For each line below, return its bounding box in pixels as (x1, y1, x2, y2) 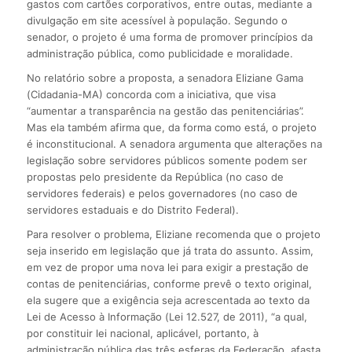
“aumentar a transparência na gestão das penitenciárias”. (26, 104, 304, 117)
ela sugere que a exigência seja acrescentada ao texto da (26, 293, 310, 306)
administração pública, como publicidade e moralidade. (26, 46, 293, 60)
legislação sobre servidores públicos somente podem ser (26, 153, 307, 167)
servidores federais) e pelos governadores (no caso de (26, 186, 298, 200)
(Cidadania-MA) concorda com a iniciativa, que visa (26, 87, 276, 101)
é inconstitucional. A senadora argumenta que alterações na (26, 137, 322, 150)
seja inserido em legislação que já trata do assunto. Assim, (26, 244, 313, 257)
